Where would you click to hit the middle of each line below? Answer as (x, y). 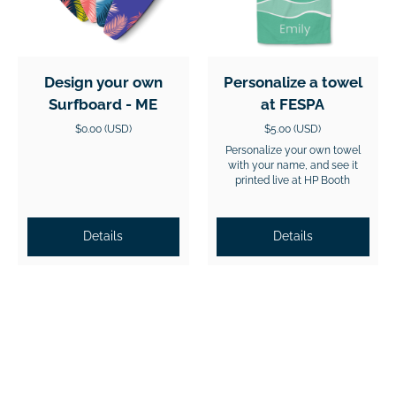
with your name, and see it (293, 165)
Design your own (103, 82)
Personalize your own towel (293, 150)
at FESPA (293, 104)
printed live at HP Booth (293, 180)
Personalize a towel (293, 82)
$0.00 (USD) (103, 129)
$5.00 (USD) (293, 129)
